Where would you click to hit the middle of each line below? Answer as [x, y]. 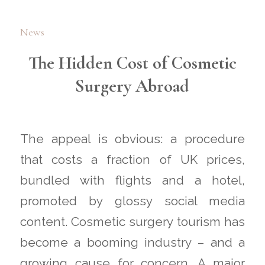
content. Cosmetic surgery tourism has [132, 222]
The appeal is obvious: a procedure [132, 139]
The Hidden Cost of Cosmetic [132, 63]
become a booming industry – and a [132, 242]
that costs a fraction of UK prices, [132, 159]
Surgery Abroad [132, 86]
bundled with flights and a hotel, [132, 180]
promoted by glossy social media [132, 201]
